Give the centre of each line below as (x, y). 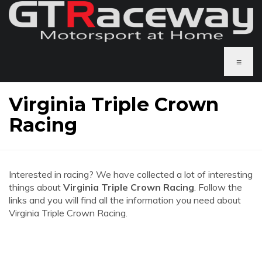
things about (36, 187)
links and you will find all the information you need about (125, 200)
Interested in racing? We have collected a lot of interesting (131, 174)
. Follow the (218, 187)
